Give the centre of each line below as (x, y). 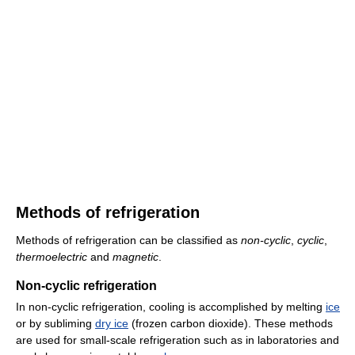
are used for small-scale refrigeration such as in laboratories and (177, 340)
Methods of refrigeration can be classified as (128, 240)
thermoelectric (52, 257)
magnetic (136, 257)
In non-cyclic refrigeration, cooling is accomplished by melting (171, 307)
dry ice (112, 324)
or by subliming (55, 324)
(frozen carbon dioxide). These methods (231, 324)
